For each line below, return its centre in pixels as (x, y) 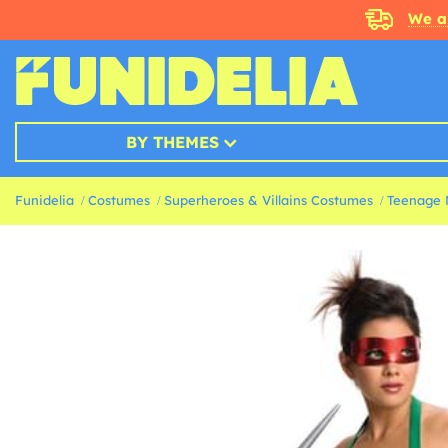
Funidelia (44, 200)
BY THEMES (172, 142)
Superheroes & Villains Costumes (268, 200)
